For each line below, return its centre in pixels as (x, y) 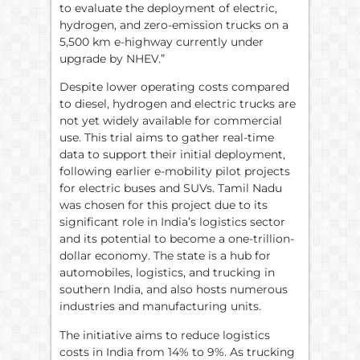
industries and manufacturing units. (160, 307)
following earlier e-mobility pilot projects (175, 172)
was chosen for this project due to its (164, 205)
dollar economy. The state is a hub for (165, 256)
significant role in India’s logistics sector (172, 222)
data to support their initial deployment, (172, 155)
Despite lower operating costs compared (174, 87)
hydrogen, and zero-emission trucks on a (174, 25)
